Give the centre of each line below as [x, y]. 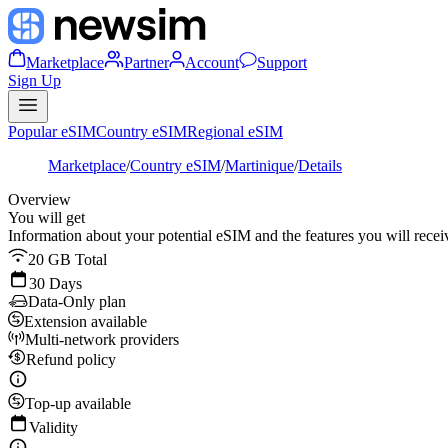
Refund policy [71, 359]
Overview [39, 199]
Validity [53, 427]
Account [212, 62]
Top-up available [78, 403]
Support [282, 62]
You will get [46, 217]
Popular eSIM [52, 131]
